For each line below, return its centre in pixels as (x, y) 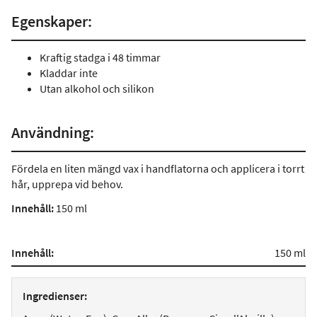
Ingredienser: (55, 296)
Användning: (53, 132)
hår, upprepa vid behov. (67, 184)
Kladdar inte (69, 73)
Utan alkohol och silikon (97, 88)
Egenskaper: (52, 21)
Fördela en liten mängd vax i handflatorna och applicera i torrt (158, 168)
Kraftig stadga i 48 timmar (100, 57)
